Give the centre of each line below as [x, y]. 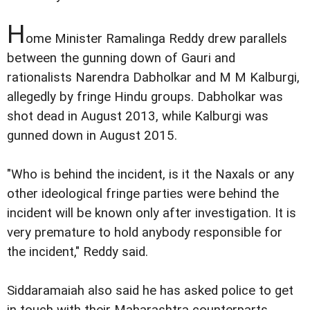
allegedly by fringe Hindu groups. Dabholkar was [145, 97]
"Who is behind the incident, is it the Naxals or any [151, 175]
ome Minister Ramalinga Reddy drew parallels [156, 39]
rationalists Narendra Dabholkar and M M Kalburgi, [153, 78]
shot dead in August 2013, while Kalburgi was [138, 117]
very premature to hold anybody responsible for [145, 233]
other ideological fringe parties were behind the [143, 194]
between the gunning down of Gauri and [121, 58]
